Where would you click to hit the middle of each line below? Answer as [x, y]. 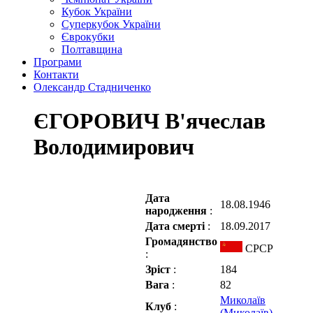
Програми [58, 62]
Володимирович [114, 147]
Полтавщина [92, 49]
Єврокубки [88, 37]
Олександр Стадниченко [92, 87]
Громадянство [181, 241]
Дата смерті [176, 226]
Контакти [56, 74]
